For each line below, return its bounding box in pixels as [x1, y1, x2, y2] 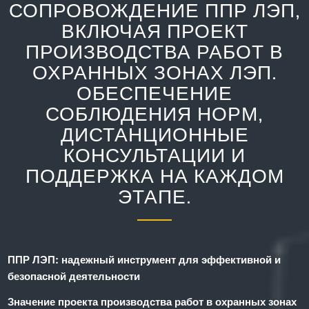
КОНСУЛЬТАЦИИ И [63, 143, 246, 166]
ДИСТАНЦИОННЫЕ [60, 122, 249, 146]
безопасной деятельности [8, 268, 141, 283]
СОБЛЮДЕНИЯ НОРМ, [46, 101, 263, 125]
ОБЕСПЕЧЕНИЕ [77, 81, 232, 104]
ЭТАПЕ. [117, 184, 192, 208]
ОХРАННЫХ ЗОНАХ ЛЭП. [32, 60, 277, 83]
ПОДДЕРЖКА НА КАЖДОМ [25, 163, 284, 187]
